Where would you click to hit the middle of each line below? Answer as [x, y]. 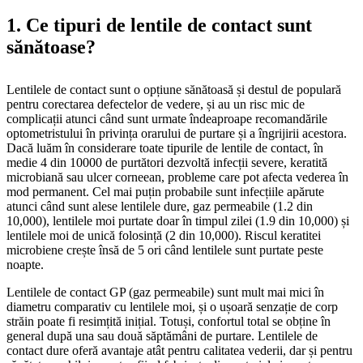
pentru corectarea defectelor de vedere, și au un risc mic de [156, 104]
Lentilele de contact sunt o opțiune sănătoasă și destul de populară [174, 89]
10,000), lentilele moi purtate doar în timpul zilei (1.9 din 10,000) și [178, 220]
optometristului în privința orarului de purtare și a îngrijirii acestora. [177, 133]
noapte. [25, 264]
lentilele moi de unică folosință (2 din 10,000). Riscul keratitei [164, 235]
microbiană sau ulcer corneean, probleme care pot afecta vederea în [177, 177]
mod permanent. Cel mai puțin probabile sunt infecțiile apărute [165, 191]
